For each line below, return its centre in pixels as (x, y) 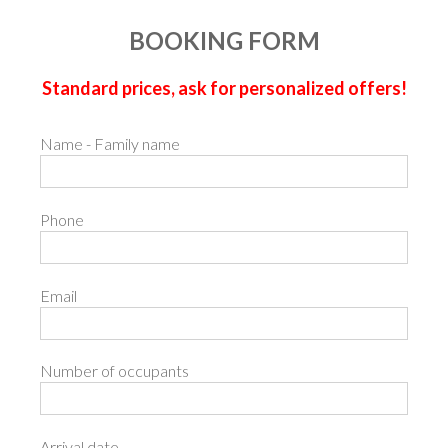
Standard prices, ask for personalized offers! (224, 87)
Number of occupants (115, 371)
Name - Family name (110, 144)
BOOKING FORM (224, 40)
